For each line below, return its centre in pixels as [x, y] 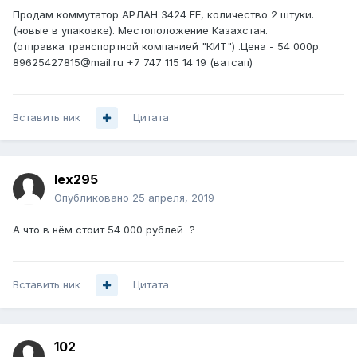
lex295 [76, 180]
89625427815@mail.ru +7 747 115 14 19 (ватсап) [133, 63]
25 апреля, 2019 [173, 198]
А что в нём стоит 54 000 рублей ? [106, 230]
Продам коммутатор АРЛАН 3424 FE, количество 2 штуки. [163, 15]
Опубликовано [93, 198]
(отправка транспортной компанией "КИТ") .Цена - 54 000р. [167, 47]
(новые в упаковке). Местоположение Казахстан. [142, 31]
